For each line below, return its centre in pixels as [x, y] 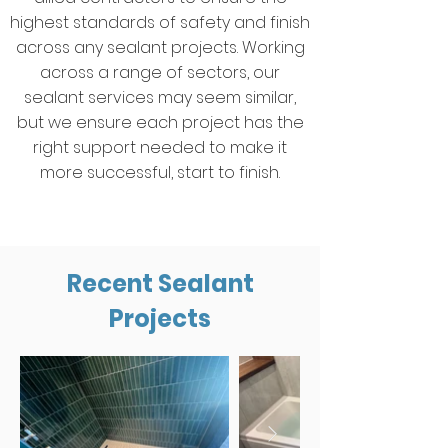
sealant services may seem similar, [160, 97]
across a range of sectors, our [160, 72]
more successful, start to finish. [160, 172]
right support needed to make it [160, 147]
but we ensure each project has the [160, 122]
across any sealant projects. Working [160, 47]
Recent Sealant [160, 283]
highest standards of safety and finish [160, 22]
